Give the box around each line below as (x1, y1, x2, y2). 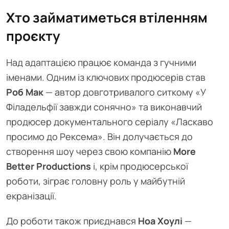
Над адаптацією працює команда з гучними (6, 56, 196, 69)
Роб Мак (6, 86, 43, 99)
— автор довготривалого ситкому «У (43, 86, 206, 99)
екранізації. (6, 190, 57, 202)
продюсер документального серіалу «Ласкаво (6, 116, 213, 128)
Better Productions (6, 160, 91, 173)
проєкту (6, 27, 60, 45)
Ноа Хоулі (138, 215, 182, 227)
